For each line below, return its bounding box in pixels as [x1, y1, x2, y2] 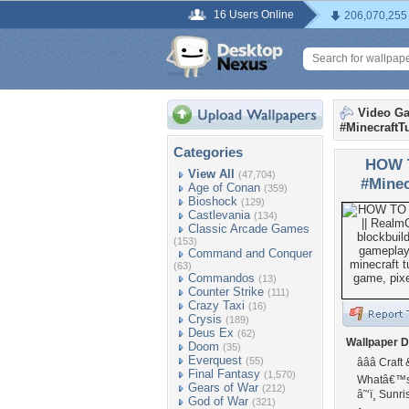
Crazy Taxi [188, 299, 245, 312]
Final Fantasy [188, 367, 260, 381]
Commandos [188, 271, 255, 285]
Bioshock [188, 194, 237, 208]
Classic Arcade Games [188, 222, 309, 236]
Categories [173, 144, 243, 160]
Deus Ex [188, 326, 234, 340]
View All [188, 167, 235, 181]
